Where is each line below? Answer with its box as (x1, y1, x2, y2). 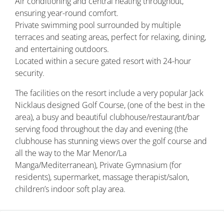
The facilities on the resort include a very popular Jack (15, 87, 203, 99)
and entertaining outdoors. (15, 43, 109, 55)
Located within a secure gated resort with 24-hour (15, 55, 191, 67)
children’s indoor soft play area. (15, 183, 125, 195)
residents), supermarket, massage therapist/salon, (15, 171, 189, 183)
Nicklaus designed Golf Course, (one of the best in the (15, 99, 205, 111)
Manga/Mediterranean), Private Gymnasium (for (15, 159, 181, 171)
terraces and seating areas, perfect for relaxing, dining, (15, 31, 206, 43)
